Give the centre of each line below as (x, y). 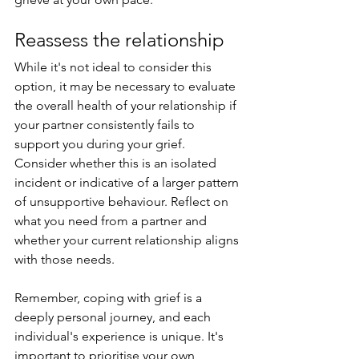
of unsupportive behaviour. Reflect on (123, 202)
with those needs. (65, 260)
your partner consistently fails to (106, 125)
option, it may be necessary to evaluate (127, 87)
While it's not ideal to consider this (115, 67)
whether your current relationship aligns (128, 240)
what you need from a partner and (112, 221)
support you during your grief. (101, 144)
